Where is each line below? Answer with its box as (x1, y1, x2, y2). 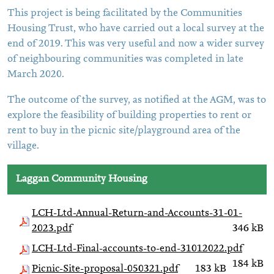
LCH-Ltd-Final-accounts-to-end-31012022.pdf (32, 243, 242, 254)
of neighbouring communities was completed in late (7, 54, 243, 65)
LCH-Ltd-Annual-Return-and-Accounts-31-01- (32, 208, 242, 219)
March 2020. (7, 69, 67, 80)
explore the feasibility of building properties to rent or (7, 110, 251, 121)
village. (7, 141, 42, 152)
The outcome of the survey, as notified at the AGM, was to (7, 95, 266, 106)
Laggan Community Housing (16, 174, 147, 185)
